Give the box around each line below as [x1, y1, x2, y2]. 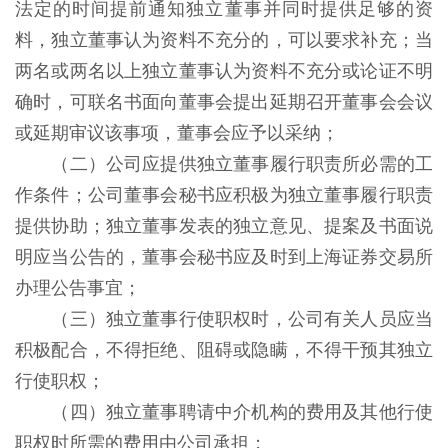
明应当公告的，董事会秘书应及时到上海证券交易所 [15, 247, 433, 267]
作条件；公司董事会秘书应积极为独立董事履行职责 [15, 185, 433, 205]
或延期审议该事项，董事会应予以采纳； [15, 123, 344, 143]
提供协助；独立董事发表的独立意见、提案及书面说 [15, 216, 433, 236]
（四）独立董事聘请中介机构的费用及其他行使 [51, 402, 434, 422]
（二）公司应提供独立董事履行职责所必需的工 [51, 154, 434, 174]
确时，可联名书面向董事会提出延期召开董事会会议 [15, 92, 433, 112]
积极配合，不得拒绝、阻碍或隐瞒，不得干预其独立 [15, 340, 433, 360]
